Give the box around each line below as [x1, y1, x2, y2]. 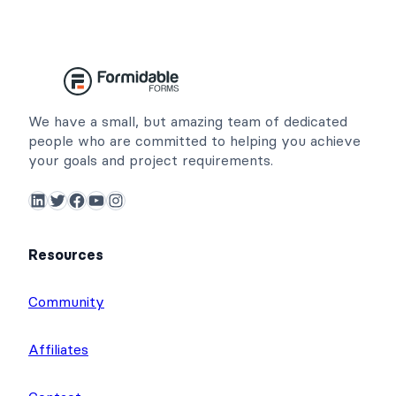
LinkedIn [28, 186, 41, 213]
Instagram [106, 186, 126, 213]
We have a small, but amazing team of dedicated [28, 111, 347, 130]
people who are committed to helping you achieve [28, 131, 361, 149]
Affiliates [28, 339, 88, 358]
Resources [28, 245, 103, 263]
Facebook [67, 186, 78, 213]
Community [28, 292, 104, 310]
